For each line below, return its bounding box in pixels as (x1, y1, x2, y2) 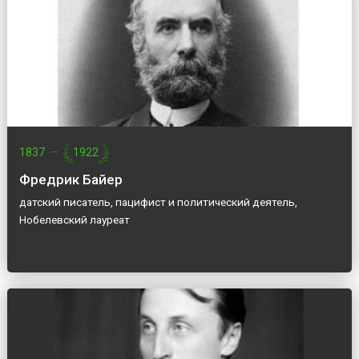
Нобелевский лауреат (18, 213, 130, 227)
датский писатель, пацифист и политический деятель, (18, 196, 297, 209)
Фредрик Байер (18, 171, 123, 188)
